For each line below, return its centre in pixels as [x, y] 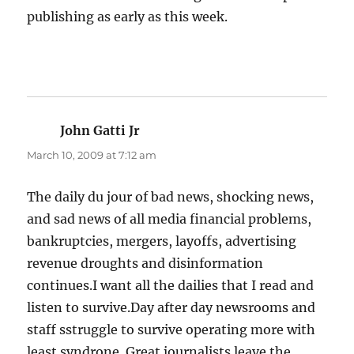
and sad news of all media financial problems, [169, 219]
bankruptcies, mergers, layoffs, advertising [162, 241]
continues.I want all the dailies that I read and [171, 286]
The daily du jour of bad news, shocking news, [171, 197]
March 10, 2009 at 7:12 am [92, 155]
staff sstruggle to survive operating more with [171, 330]
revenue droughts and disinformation [145, 264]
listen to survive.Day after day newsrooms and [171, 308]
